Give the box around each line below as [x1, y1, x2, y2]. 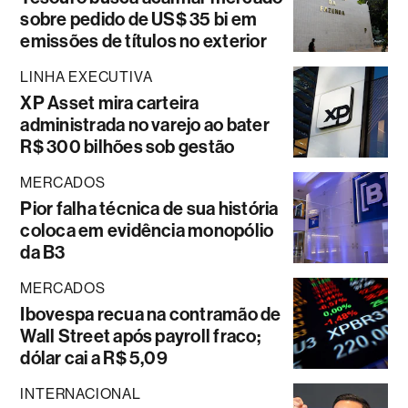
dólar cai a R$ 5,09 [20, 347, 168, 370]
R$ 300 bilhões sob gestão [20, 136, 235, 158]
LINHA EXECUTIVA [20, 68, 153, 87]
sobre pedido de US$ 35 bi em [20, 8, 258, 31]
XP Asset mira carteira [20, 92, 199, 115]
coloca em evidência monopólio [20, 219, 274, 242]
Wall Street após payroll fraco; [20, 325, 260, 348]
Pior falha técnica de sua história [20, 198, 279, 220]
